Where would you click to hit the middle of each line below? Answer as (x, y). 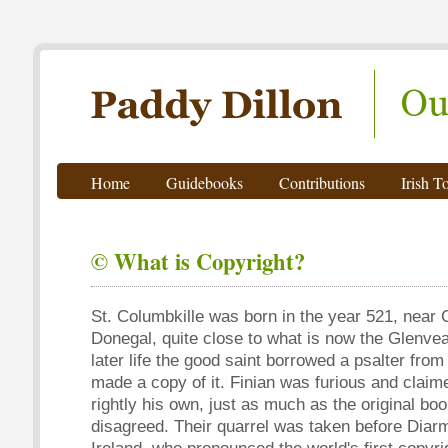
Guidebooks (204, 182)
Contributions (322, 182)
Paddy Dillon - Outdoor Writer (160, 56)
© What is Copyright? (198, 261)
